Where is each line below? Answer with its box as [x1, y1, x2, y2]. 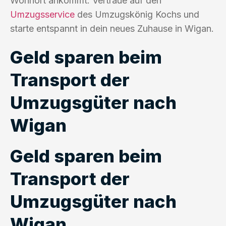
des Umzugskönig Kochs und [75, 9, 199, 20]
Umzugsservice [10, 9, 75, 20]
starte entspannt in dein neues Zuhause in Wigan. [10, 23, 214, 34]
